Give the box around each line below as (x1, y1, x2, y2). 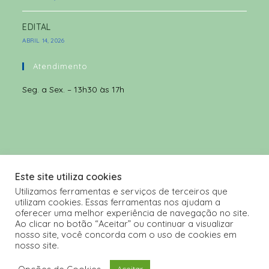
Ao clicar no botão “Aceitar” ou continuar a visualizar (15, 218, 234, 229)
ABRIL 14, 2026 (22, 36, 65, 44)
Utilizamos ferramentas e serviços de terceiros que (15, 186, 228, 197)
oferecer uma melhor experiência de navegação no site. (15, 207, 249, 219)
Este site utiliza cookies (15, 171, 122, 183)
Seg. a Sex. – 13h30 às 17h (22, 83, 127, 95)
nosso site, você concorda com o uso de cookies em (15, 229, 237, 240)
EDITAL (22, 21, 51, 32)
